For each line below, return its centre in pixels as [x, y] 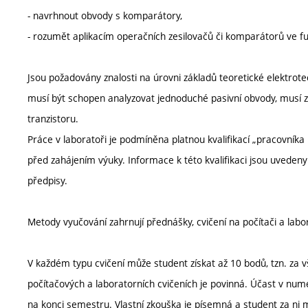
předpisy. [47, 180]
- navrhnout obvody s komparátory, [105, 15]
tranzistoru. [53, 119]
